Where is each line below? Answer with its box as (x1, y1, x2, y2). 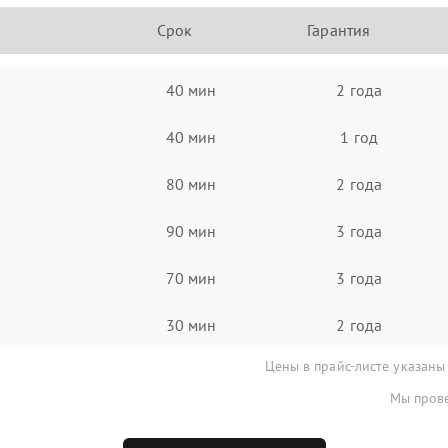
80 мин (165, 173, 217, 194)
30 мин (165, 314, 217, 335)
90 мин (165, 220, 217, 241)
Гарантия (307, 20, 371, 40)
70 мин (165, 267, 217, 288)
